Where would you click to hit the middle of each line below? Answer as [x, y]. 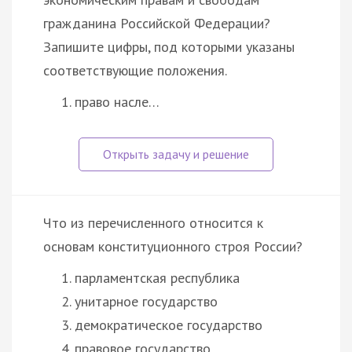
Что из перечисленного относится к [153, 222]
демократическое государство [169, 324]
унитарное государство [146, 301]
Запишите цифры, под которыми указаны [169, 46]
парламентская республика [157, 277]
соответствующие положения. [135, 70]
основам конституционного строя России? [173, 246]
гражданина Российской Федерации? [157, 23]
